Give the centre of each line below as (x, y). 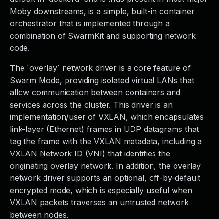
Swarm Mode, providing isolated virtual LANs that (102, 80)
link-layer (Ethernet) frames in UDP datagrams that (104, 129)
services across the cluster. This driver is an (91, 105)
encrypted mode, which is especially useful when (101, 190)
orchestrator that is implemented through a (90, 23)
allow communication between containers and (95, 92)
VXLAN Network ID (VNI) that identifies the (90, 153)
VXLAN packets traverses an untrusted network (99, 202)
